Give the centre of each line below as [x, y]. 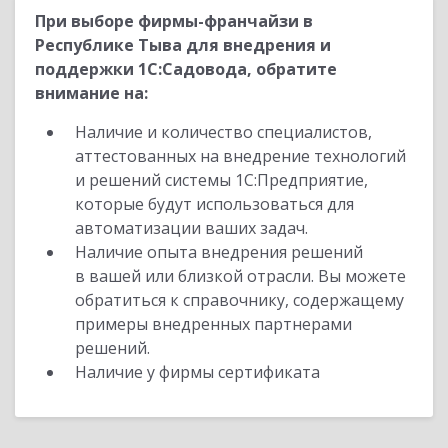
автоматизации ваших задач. [191, 228]
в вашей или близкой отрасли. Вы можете [240, 276]
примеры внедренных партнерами [213, 324]
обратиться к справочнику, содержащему [239, 300]
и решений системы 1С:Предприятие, [221, 180]
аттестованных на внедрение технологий [240, 156]
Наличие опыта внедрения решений [219, 252]
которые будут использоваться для [214, 204]
